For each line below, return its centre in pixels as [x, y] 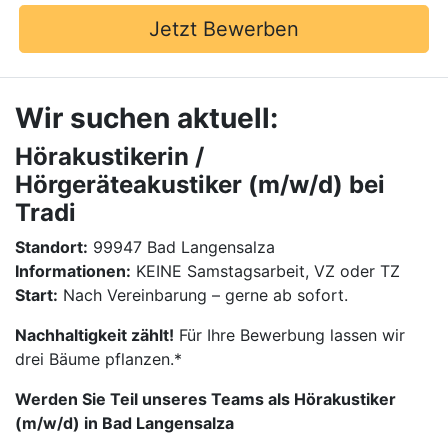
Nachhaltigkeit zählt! [94, 335]
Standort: [51, 247]
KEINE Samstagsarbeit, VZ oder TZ [265, 271]
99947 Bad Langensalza [181, 247]
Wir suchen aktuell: [146, 118]
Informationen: [73, 271]
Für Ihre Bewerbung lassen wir [289, 335]
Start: [36, 295]
